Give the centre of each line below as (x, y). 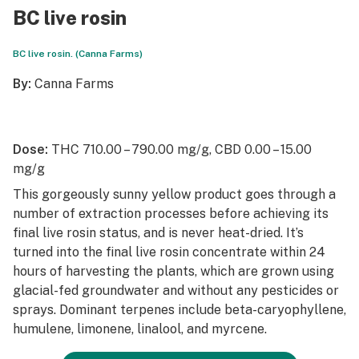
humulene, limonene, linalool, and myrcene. (140, 329)
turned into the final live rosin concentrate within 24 (169, 252)
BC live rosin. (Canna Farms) (78, 54)
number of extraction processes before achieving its (171, 214)
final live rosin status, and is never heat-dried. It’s (158, 233)
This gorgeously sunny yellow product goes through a (174, 194)
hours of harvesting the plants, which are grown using (173, 271)
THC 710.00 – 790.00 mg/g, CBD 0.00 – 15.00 (182, 149)
